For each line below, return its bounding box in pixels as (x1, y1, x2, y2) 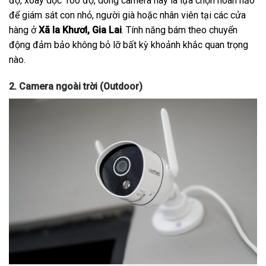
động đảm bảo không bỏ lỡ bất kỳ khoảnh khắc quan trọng (9, 39, 248, 50)
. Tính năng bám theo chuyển (122, 24, 237, 36)
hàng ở (9, 24, 39, 36)
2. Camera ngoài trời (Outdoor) (9, 81, 142, 93)
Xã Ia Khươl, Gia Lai (39, 24, 122, 36)
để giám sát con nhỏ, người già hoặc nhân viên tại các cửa (9, 9, 246, 21)
